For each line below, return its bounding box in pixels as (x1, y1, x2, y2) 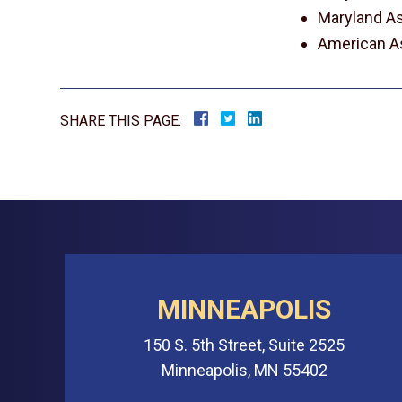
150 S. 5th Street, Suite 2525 (144, 336, 345, 354)
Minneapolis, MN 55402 (161, 361, 328, 380)
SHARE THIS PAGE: (60, 112, 182, 129)
